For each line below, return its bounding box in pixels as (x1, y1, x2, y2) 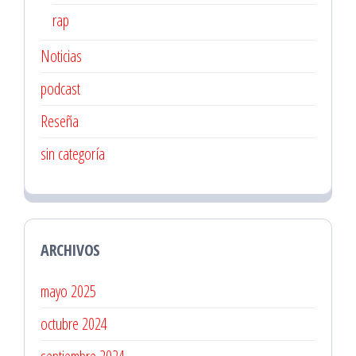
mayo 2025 (41, 281, 96, 302)
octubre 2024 (41, 313, 107, 335)
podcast (41, 78, 80, 99)
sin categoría (41, 143, 105, 164)
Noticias (41, 45, 82, 67)
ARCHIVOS (41, 239, 100, 261)
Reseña (41, 110, 79, 132)
